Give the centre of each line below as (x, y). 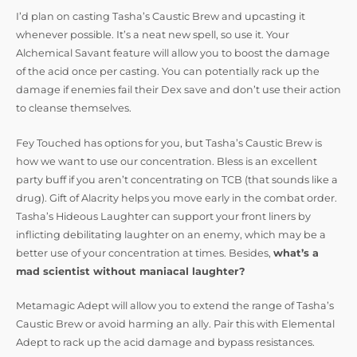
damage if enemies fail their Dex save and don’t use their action (178, 90)
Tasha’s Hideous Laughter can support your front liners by (163, 216)
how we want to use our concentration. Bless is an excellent (167, 161)
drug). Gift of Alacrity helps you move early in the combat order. (177, 198)
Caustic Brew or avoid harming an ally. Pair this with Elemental (175, 324)
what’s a (296, 253)
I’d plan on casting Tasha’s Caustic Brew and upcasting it (161, 17)
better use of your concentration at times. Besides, (145, 253)
